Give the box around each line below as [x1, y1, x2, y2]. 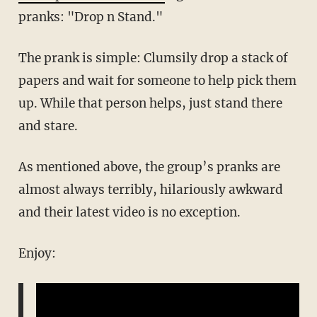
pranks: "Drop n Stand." [18, 9, 163, 25]
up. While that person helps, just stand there [18, 96, 282, 112]
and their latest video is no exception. [18, 204, 241, 221]
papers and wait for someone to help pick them [18, 73, 296, 89]
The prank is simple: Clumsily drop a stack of [18, 50, 288, 67]
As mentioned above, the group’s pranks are [18, 159, 280, 175]
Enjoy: [18, 246, 56, 262]
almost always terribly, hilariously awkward [18, 182, 283, 198]
